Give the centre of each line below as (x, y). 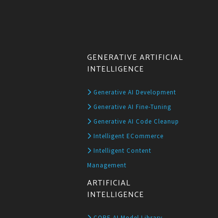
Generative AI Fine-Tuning (132, 107)
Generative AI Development (134, 92)
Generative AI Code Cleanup (136, 121)
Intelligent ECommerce (128, 136)
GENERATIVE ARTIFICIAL (135, 57)
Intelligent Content (122, 150)
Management (107, 165)
